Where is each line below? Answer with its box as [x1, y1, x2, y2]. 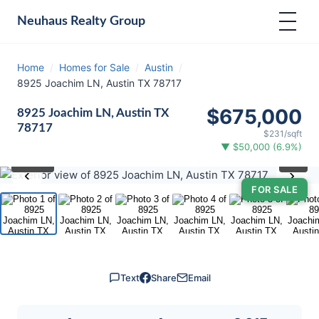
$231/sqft [263, 128, 302, 139]
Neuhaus [17, 15, 68, 27]
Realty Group [68, 15, 145, 27]
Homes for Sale [59, 61, 130, 73]
